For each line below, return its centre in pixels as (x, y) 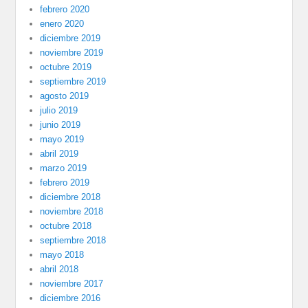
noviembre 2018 (72, 212)
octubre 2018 (66, 226)
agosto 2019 (65, 96)
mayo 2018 (62, 255)
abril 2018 (59, 269)
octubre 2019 (66, 67)
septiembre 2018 (73, 241)
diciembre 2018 (70, 197)
